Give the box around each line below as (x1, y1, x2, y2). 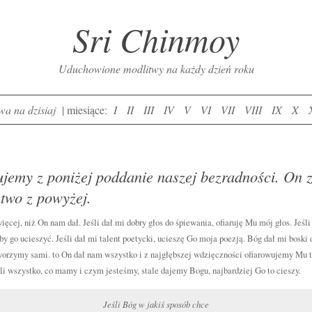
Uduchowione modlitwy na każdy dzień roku (58, 61, 254, 76)
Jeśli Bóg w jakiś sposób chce (103, 298, 209, 310)
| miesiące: (58, 102, 110, 117)
